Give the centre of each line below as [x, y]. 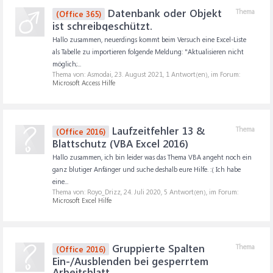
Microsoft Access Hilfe [84, 83]
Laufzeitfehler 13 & [157, 130]
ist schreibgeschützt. [102, 26]
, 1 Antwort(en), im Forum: [201, 74]
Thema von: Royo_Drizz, [88, 192]
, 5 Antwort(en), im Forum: [200, 192]
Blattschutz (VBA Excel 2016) [120, 143]
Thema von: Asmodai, [83, 74]
